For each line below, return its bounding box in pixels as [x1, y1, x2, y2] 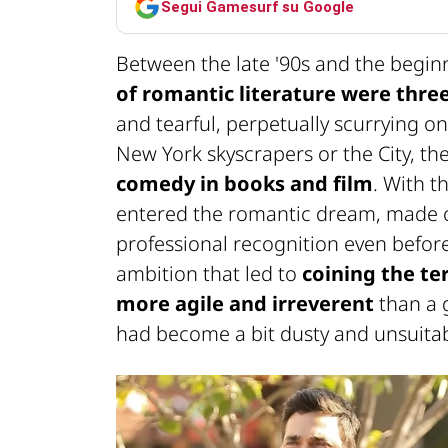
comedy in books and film [116, 170, 373, 198]
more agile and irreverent [116, 290, 374, 318]
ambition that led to [116, 260, 302, 288]
